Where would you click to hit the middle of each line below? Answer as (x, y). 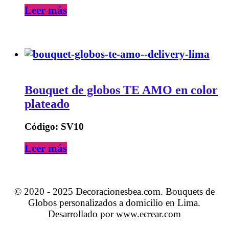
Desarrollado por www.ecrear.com (114, 214)
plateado (47, 104)
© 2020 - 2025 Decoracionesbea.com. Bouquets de (114, 192)
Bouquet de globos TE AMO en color (121, 90)
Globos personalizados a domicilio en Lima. (114, 203)
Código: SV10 (54, 127)
